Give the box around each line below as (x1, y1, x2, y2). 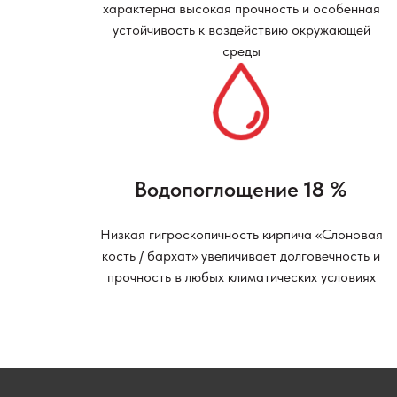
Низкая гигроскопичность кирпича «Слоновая (99, 226, 383, 244)
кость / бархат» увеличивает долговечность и (102, 247, 380, 265)
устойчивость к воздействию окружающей (112, 20, 370, 38)
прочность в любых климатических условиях (106, 269, 376, 286)
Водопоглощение (135, 176, 304, 203)
